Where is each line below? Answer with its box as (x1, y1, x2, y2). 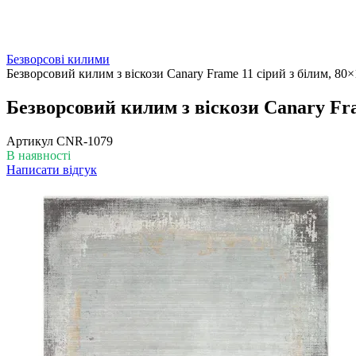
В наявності (6, 148, 71, 162)
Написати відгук (6, 162, 97, 176)
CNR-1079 (53, 133, 113, 148)
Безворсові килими (6, 52, 110, 66)
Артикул (6, 133, 53, 148)
